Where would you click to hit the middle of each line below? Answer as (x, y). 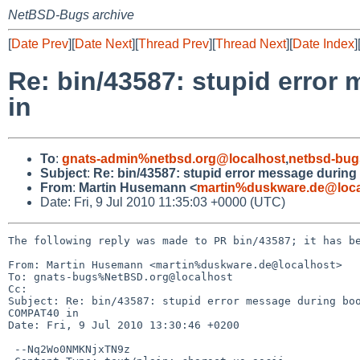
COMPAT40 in (47, 313)
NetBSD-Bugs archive (71, 15)
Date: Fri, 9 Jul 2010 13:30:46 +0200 (124, 325)
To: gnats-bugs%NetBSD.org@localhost (121, 276)
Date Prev (40, 44)
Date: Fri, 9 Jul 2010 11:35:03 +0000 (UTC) (163, 202)
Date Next (103, 44)
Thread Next (251, 44)
